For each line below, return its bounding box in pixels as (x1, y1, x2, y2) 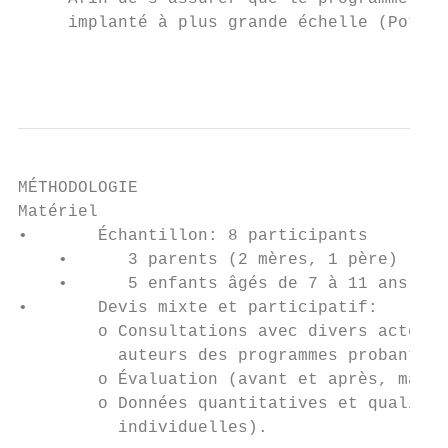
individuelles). (18, 419, 268, 437)
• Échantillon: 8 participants (18, 227, 368, 245)
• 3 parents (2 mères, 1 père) (18, 251, 398, 269)
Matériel (18, 203, 98, 221)
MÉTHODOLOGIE (18, 179, 138, 197)
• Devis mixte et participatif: (18, 299, 378, 317)
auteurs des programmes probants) (18, 347, 438, 365)
